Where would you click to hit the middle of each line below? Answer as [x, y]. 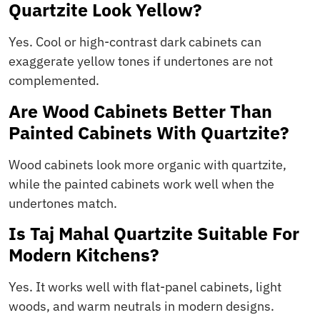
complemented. [54, 81]
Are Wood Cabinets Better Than [140, 111]
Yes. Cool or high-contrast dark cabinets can [135, 42]
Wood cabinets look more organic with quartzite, [147, 164]
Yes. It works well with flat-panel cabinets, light [145, 286]
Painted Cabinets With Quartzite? [149, 132]
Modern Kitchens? [84, 254]
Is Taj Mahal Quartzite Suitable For [154, 233]
